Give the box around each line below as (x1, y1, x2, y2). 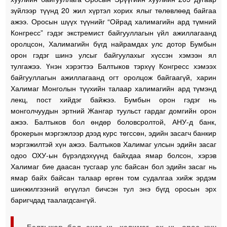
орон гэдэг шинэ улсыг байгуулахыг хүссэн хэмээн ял (11, 49, 216, 60)
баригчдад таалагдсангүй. (11, 194, 97, 205)
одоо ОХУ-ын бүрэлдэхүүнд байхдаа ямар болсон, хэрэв (11, 149, 216, 160)
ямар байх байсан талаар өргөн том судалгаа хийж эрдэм (11, 172, 216, 182)
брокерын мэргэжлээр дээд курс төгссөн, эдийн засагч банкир (11, 127, 216, 138)
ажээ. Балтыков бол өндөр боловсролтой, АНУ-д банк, (11, 116, 216, 127)
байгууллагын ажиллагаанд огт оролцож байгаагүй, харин (11, 71, 216, 82)
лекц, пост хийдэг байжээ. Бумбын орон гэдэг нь (11, 94, 216, 104)
